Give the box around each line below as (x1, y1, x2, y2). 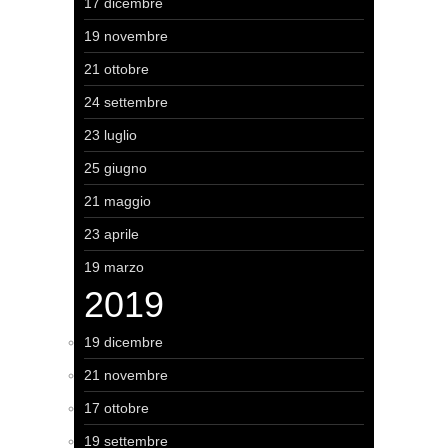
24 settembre (84, 94, 168, 110)
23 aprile (84, 226, 139, 242)
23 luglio (84, 127, 137, 143)
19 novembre (84, 28, 168, 44)
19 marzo (84, 259, 144, 275)
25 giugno (84, 160, 147, 176)
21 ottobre (84, 61, 149, 77)
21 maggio (84, 193, 151, 209)
